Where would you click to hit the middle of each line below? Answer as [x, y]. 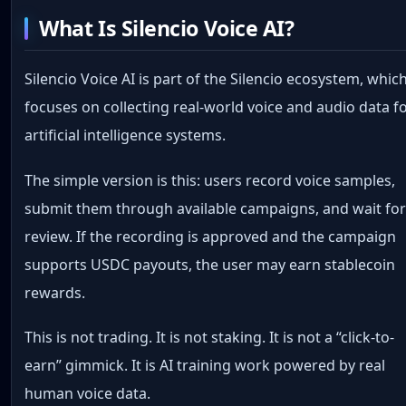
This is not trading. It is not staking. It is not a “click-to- [210, 338]
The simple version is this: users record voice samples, [210, 180]
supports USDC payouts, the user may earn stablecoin [210, 264]
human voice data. [88, 394]
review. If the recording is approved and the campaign [211, 236]
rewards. [55, 292]
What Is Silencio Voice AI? [167, 29]
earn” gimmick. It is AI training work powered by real [205, 366]
